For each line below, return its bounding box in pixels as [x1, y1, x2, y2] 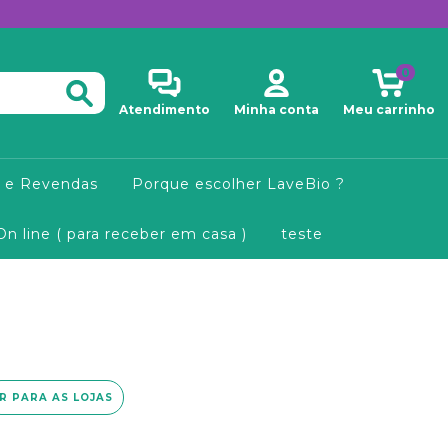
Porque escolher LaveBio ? [132, 175, 346, 193]
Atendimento [118, 102, 210, 118]
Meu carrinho [342, 102, 435, 118]
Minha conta [234, 102, 320, 118]
